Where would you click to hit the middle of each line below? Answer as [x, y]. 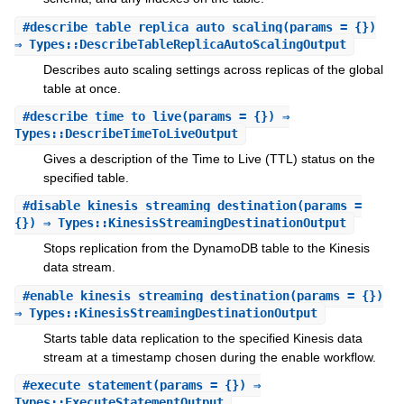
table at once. [82, 88]
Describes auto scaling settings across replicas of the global [213, 69]
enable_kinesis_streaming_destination [159, 295]
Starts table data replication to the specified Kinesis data [202, 338]
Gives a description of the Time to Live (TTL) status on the [209, 158]
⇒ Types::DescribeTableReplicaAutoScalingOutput [180, 44]
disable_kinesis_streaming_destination [163, 206]
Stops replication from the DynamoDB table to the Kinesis [206, 248]
